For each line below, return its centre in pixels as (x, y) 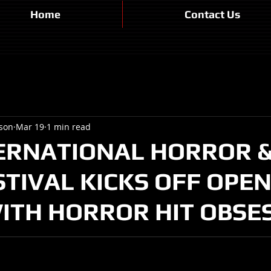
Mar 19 (30, 126)
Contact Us (212, 14)
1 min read (69, 126)
